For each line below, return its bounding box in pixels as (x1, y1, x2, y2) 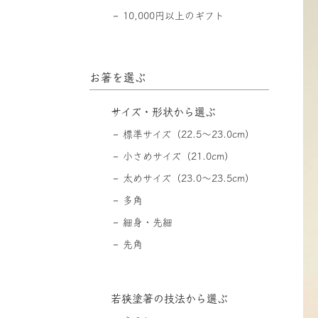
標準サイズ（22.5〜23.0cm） (122, 128, 255, 139)
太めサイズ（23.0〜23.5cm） (122, 172, 255, 183)
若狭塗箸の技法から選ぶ (110, 292, 228, 304)
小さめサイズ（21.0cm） (122, 150, 234, 161)
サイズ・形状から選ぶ (110, 106, 216, 117)
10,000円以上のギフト (122, 10, 224, 21)
